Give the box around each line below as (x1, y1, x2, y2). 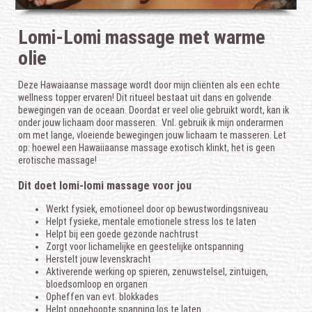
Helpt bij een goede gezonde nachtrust (46, 228, 199, 240)
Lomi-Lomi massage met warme (18, 25, 266, 49)
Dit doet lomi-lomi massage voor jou (18, 178, 192, 192)
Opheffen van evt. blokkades (46, 290, 159, 302)
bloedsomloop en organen (46, 278, 148, 290)
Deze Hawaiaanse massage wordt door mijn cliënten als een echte (18, 79, 281, 91)
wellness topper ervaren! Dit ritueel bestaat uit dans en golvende (18, 91, 272, 103)
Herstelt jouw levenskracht (46, 253, 152, 265)
